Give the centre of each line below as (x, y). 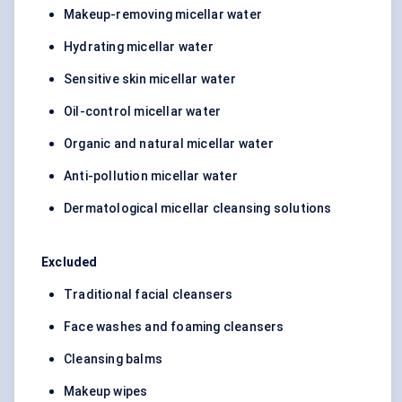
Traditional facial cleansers (149, 295)
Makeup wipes (106, 392)
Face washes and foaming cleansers (174, 327)
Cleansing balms (113, 359)
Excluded (70, 262)
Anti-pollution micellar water (151, 176)
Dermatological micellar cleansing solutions (198, 209)
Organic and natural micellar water (169, 144)
